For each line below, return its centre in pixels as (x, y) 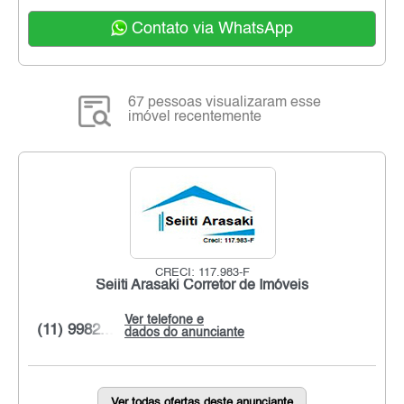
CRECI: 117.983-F (202, 273)
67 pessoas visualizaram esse (225, 103)
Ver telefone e (164, 321)
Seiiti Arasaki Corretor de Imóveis (202, 286)
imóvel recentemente (195, 118)
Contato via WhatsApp (210, 29)
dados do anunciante (184, 333)
